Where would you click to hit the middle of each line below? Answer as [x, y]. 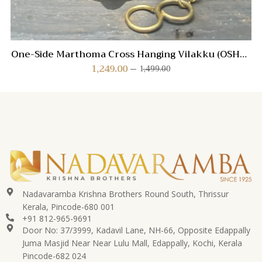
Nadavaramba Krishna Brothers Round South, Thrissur [125, 194]
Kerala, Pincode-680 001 [68, 206]
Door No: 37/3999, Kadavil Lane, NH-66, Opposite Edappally [136, 230]
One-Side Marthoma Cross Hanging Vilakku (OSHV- [131, 55]
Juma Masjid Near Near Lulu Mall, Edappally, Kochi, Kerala [132, 243]
